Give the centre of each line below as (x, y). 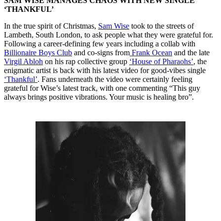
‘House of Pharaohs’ (161, 62)
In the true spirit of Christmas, (51, 26)
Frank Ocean (151, 53)
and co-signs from (101, 53)
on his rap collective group (86, 62)
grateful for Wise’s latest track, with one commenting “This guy (102, 88)
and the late (191, 53)
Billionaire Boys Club (38, 53)
